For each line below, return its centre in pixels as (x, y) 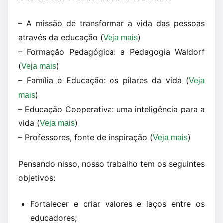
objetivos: (37, 178)
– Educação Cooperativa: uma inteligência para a (111, 109)
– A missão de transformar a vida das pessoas (111, 23)
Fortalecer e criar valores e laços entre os (117, 204)
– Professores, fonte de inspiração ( (86, 137)
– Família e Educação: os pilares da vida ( (104, 80)
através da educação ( (61, 37)
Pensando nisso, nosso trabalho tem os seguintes (111, 164)
